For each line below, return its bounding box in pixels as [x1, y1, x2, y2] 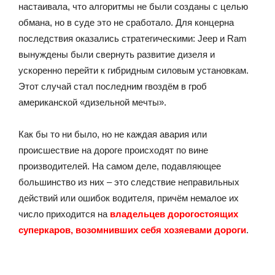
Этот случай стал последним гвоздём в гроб [18, 80, 207, 91]
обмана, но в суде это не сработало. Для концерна [18, 17, 234, 28]
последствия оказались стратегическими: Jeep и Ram [18, 33, 247, 44]
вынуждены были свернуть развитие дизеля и [18, 48, 215, 60]
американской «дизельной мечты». [18, 96, 166, 107]
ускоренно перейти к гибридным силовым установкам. [18, 64, 249, 76]
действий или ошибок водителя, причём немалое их [18, 192, 239, 203]
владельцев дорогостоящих [110, 208, 238, 219]
